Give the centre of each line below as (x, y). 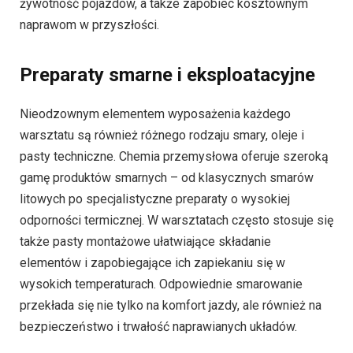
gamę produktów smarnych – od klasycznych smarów (167, 177)
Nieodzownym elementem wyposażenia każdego (155, 113)
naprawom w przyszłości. (89, 25)
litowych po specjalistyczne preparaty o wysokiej (155, 199)
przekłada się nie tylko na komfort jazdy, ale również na (171, 305)
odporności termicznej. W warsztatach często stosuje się (176, 220)
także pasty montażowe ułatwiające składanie (145, 241)
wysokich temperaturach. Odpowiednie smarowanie (161, 284)
